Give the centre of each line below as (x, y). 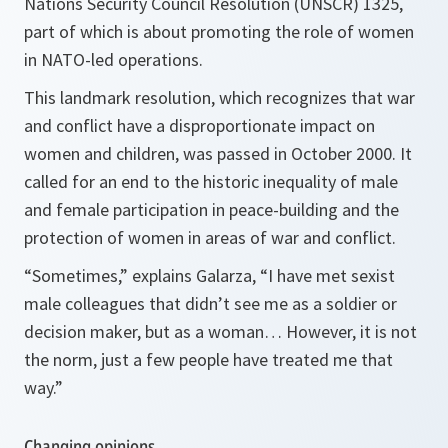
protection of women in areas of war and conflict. (210, 237)
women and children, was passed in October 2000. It (218, 153)
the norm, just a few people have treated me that (208, 359)
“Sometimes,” (78, 275)
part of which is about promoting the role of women (219, 31)
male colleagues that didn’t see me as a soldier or (210, 303)
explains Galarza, (196, 275)
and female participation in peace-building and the (211, 209)
